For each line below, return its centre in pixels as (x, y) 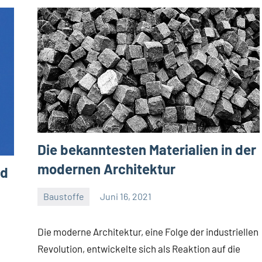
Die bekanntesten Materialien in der (147, 149)
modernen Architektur (106, 168)
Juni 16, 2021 (126, 196)
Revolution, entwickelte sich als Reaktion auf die (139, 248)
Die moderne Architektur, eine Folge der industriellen (148, 231)
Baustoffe (63, 196)
